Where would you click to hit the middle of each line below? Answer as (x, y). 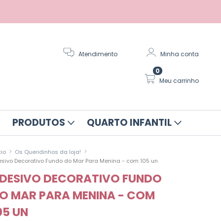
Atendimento (98, 54)
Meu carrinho (179, 80)
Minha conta (180, 54)
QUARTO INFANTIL (130, 122)
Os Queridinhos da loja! (48, 152)
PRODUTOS (39, 122)
